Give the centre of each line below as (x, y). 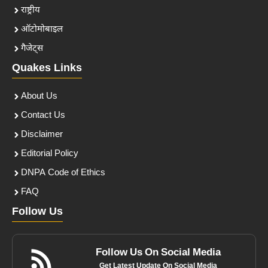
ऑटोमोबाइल (42, 29)
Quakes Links (47, 68)
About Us (39, 96)
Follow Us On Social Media (159, 253)
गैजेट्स (32, 48)
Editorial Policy (50, 154)
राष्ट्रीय (31, 10)
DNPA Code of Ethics (63, 173)
